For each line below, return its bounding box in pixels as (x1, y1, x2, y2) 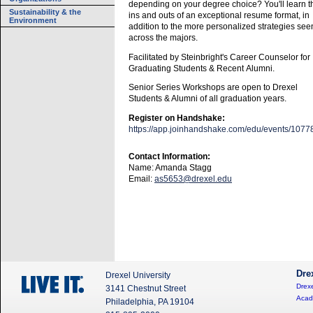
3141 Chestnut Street (105, 284, 186, 293)
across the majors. (129, 34, 200, 42)
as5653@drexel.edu (154, 175, 232, 183)
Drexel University (105, 271, 170, 279)
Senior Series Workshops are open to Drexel (129, 83, 298, 92)
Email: (129, 175, 154, 183)
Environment (9, 16, 57, 24)
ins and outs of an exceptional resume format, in (129, 11, 310, 20)
